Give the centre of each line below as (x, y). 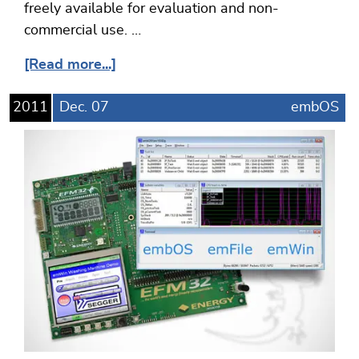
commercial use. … (83, 31)
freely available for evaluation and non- (151, 9)
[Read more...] (70, 65)
